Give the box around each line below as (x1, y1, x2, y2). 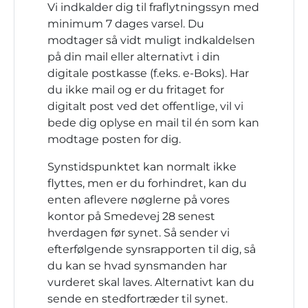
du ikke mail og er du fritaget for (47, 83, 224, 96)
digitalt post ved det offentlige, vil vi (47, 100, 243, 113)
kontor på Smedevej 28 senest (47, 210, 215, 223)
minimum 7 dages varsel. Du (47, 17, 204, 30)
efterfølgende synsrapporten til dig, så (47, 243, 256, 256)
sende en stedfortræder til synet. (47, 292, 228, 305)
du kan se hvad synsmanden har (47, 259, 227, 272)
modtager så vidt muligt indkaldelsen (47, 34, 255, 47)
